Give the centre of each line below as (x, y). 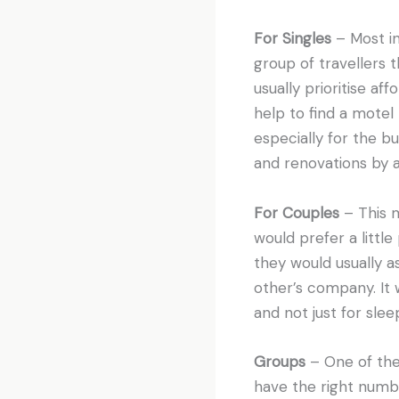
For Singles (292, 39)
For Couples (298, 212)
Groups (279, 361)
